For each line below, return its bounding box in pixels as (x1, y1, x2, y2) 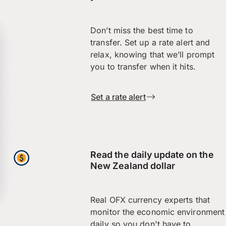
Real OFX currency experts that (90, 195, 210, 205)
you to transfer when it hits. (90, 61, 196, 72)
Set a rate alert (91, 91, 146, 102)
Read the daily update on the (90, 149, 214, 160)
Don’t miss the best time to (90, 25, 193, 35)
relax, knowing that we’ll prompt (90, 49, 215, 60)
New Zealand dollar (90, 160, 176, 171)
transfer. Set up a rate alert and (90, 37, 210, 47)
